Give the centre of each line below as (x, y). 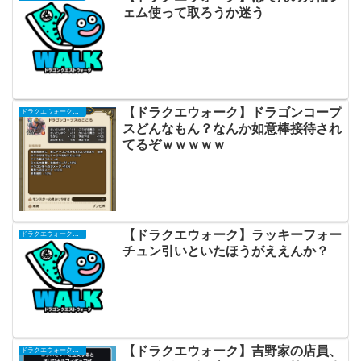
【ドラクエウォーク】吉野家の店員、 (232, 351)
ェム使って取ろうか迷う (193, 12)
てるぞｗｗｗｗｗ (174, 144)
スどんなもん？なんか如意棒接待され (232, 128)
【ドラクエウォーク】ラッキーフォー (232, 235)
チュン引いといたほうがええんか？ (225, 251)
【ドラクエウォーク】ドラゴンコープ (232, 112)
